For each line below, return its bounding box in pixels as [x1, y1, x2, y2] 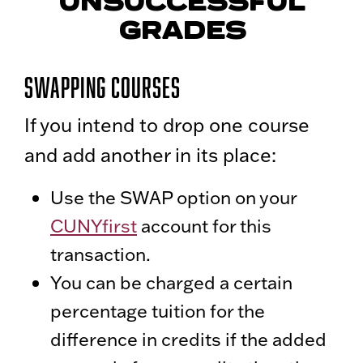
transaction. [50, 242, 151, 267]
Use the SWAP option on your [50, 186, 297, 210]
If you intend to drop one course [24, 113, 310, 138]
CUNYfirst [50, 214, 137, 238]
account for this [137, 214, 271, 238]
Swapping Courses [24, 71, 181, 104]
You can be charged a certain [50, 271, 293, 295]
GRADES [117, 12, 246, 49]
